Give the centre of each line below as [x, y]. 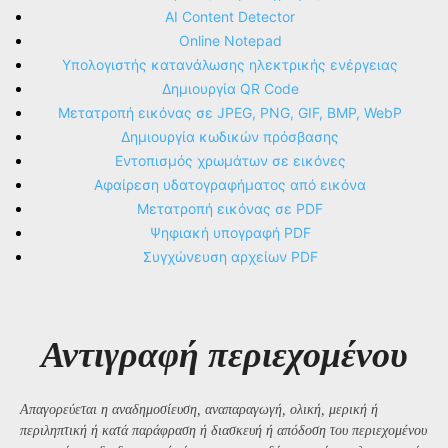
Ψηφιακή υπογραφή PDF [230, 232]
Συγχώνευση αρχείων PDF [230, 256]
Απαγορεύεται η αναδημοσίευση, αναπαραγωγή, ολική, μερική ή [199, 409]
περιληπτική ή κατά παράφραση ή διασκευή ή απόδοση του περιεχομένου [223, 430]
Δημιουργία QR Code [230, 88]
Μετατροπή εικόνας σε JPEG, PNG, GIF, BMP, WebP [230, 112]
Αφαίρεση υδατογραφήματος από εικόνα [230, 184]
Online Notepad [230, 40]
